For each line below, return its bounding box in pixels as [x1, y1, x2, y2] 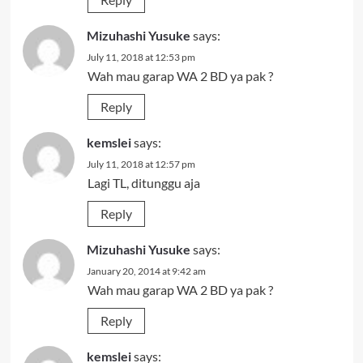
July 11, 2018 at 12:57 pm [86, 158, 195, 170]
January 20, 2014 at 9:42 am [86, 265, 206, 277]
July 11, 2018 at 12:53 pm [86, 51, 195, 63]
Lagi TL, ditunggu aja [87, 175, 200, 190]
